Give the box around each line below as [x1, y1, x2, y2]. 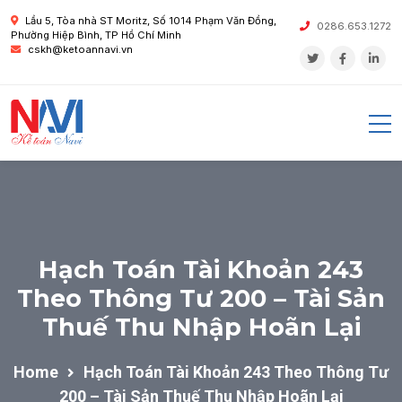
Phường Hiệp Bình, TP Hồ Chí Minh [11, 29, 181, 41]
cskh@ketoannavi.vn [28, 43, 133, 56]
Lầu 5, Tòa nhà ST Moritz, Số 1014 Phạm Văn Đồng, [25, 14, 276, 27]
